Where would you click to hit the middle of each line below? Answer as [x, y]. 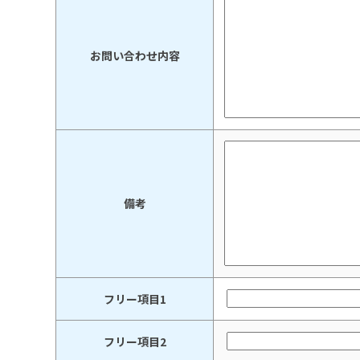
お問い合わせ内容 [135, 56]
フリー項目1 [135, 299]
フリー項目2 [135, 342]
